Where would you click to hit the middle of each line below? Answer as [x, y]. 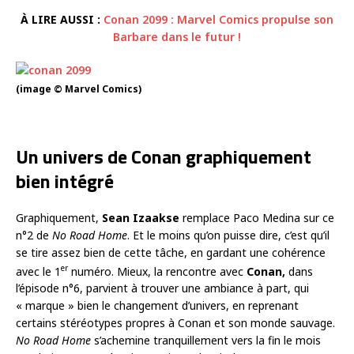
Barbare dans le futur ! [177, 36]
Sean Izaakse [141, 217]
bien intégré [65, 181]
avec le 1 [38, 271]
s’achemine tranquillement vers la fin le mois [206, 341]
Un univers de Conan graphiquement [164, 156]
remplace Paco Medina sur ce [257, 217]
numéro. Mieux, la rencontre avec [157, 271]
